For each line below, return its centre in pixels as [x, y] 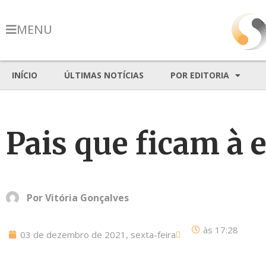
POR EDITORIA [200, 75]
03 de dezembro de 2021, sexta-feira [98, 235]
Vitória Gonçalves [87, 198]
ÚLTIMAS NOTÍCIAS [104, 75]
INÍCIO [25, 75]
